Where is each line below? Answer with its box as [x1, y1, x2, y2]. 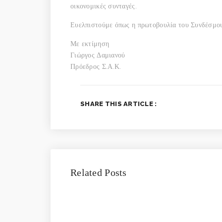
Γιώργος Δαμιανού [70, 51, 125, 59]
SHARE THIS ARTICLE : [80, 100, 157, 108]
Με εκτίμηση [70, 39, 110, 48]
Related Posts [70, 166, 127, 178]
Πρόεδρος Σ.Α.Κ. [70, 62, 121, 70]
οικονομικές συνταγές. [70, 1, 137, 10]
